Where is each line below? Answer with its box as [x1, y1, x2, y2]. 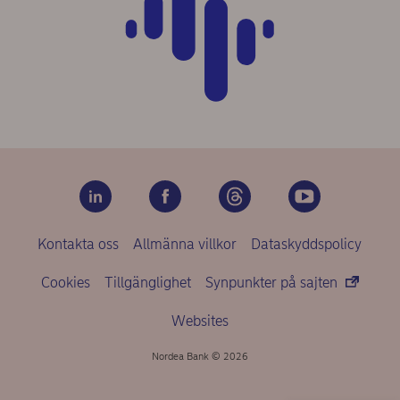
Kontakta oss [37, 235, 120, 253]
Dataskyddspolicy [251, 235, 362, 253]
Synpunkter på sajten [204, 273, 341, 291]
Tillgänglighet [104, 273, 191, 291]
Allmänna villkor [133, 235, 237, 253]
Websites [171, 312, 229, 329]
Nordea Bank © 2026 [151, 350, 248, 363]
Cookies [40, 273, 90, 291]
